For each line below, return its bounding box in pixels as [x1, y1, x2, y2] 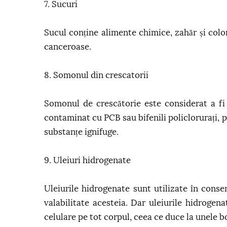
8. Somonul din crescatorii [44, 71, 148, 80]
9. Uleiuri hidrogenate [44, 156, 131, 165]
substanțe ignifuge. [44, 128, 119, 136]
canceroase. [44, 43, 91, 51]
